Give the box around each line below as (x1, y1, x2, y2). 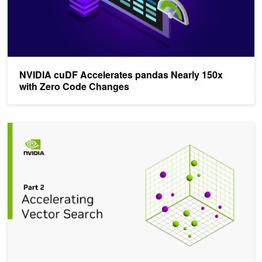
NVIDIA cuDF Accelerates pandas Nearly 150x (19, 68, 223, 82)
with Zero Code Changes (19, 80, 129, 94)
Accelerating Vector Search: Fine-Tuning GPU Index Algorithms (7, 121, 248, 134)
